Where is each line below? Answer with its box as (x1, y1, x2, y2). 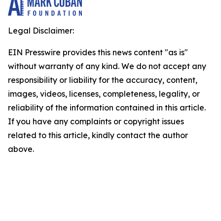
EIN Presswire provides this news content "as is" (8, 47, 188, 57)
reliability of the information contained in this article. (8, 103, 206, 112)
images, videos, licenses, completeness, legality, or (8, 89, 200, 99)
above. (8, 144, 34, 154)
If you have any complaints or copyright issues (8, 116, 184, 126)
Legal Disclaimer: (8, 26, 74, 36)
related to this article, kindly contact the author (8, 130, 188, 140)
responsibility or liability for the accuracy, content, (8, 75, 197, 85)
